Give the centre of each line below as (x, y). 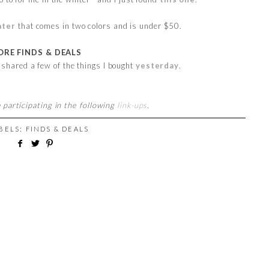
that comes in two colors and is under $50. (99, 26)
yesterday (157, 65)
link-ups (132, 105)
